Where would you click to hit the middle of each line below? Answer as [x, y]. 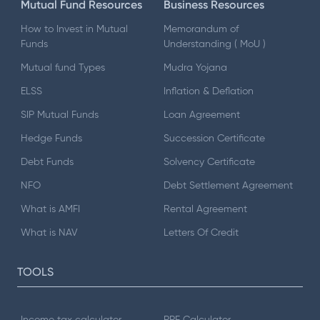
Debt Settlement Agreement [228, 186]
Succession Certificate [214, 139]
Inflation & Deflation [209, 92]
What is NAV [49, 233]
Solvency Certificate [209, 162]
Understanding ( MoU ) [215, 45]
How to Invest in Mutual [74, 30]
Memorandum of [201, 30]
